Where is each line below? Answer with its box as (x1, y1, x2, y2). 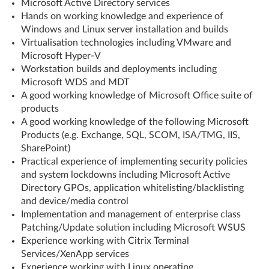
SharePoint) (21, 144, 70, 153)
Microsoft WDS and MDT (21, 77, 129, 87)
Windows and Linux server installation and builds (21, 25, 228, 34)
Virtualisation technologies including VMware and (21, 38, 231, 47)
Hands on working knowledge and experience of (21, 11, 223, 21)
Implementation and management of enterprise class (21, 210, 241, 219)
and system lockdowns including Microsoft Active (21, 170, 230, 180)
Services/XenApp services (21, 249, 129, 259)
